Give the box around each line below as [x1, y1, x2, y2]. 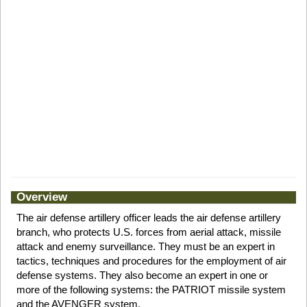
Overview [16, 191, 67, 204]
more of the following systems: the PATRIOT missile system [16, 283, 286, 295]
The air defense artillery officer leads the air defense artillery [16, 211, 281, 223]
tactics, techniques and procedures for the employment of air [16, 254, 286, 267]
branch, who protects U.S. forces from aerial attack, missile [16, 225, 281, 238]
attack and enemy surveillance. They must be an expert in [16, 240, 275, 252]
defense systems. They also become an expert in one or [16, 269, 268, 281]
